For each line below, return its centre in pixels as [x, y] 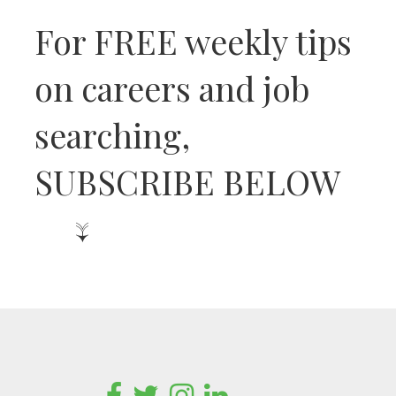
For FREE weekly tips [193, 42]
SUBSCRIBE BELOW [191, 182]
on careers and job [172, 88]
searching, [112, 135]
